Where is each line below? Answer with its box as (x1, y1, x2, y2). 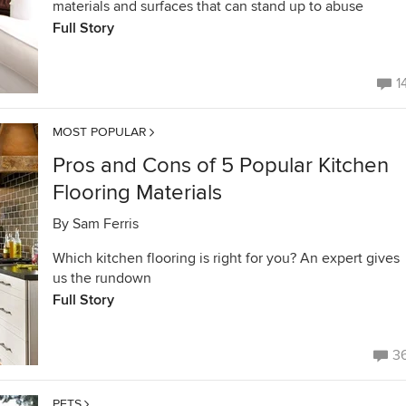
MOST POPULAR (53, 124, 147, 140)
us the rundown (53, 269, 151, 287)
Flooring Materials (53, 179, 222, 206)
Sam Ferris (72, 215, 139, 233)
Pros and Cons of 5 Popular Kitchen (53, 152, 389, 179)
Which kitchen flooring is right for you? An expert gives (53, 249, 400, 267)
